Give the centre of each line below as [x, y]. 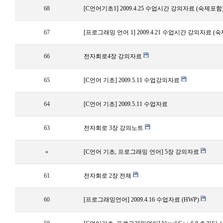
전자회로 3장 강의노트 [114, 128]
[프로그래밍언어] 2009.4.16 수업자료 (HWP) [142, 200]
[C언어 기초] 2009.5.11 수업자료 [126, 104]
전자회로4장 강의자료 [113, 56]
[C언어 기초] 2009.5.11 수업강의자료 [132, 80]
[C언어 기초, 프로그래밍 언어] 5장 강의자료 [142, 152]
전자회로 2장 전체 [108, 176]
